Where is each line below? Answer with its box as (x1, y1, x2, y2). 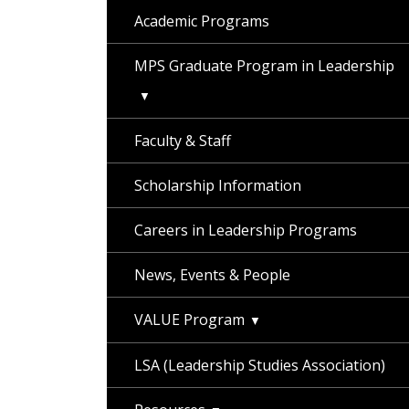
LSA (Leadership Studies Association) (134, 355, 385, 375)
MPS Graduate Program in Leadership (134, 56, 394, 76)
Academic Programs (134, 11, 269, 31)
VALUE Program (134, 309, 245, 330)
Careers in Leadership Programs (134, 220, 357, 240)
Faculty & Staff (134, 131, 231, 151)
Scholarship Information (134, 175, 301, 195)
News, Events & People (134, 265, 290, 285)
